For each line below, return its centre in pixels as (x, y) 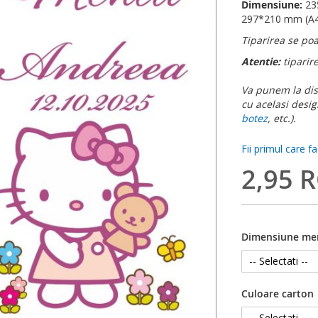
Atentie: (262, 62)
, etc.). (282, 119)
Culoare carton (278, 294)
